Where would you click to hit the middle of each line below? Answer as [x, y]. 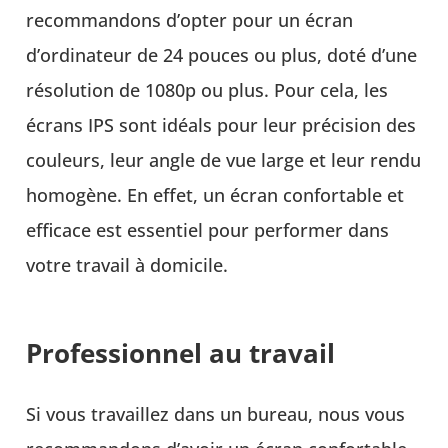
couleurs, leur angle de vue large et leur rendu [224, 160]
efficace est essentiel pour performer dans [208, 230]
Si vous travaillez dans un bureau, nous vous [216, 414]
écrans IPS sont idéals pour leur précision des [221, 125]
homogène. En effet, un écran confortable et [215, 195]
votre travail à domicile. [127, 265]
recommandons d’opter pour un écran [190, 20]
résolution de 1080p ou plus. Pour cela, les [207, 90]
